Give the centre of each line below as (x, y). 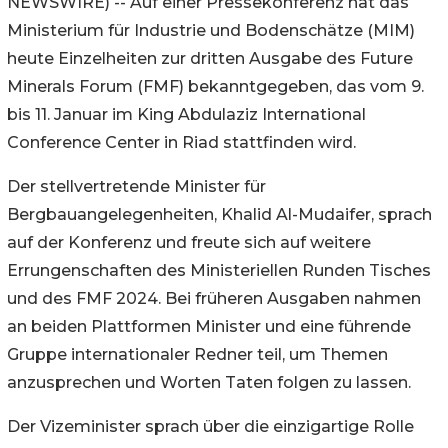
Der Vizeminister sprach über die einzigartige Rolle (210, 426)
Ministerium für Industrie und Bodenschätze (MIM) (211, 30)
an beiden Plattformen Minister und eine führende (209, 326)
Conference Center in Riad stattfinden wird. (181, 142)
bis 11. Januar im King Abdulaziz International (186, 114)
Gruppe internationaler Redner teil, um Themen (197, 354)
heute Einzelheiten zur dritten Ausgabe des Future (210, 58)
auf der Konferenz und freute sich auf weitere (189, 242)
